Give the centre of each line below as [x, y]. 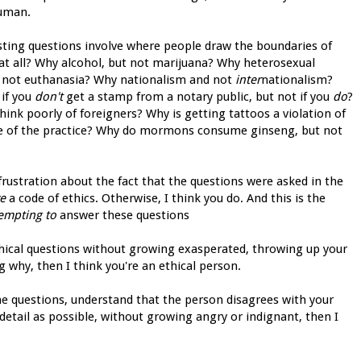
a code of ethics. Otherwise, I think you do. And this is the [166, 198]
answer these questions [123, 215]
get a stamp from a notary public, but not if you [198, 96]
